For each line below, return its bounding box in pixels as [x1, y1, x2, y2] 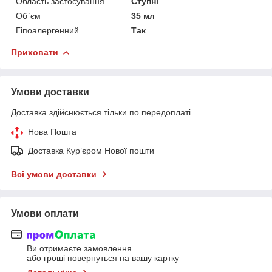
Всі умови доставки [11, 169, 97, 179]
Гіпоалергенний [16, 25, 79, 35]
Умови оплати [11, 208, 79, 219]
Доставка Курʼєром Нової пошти [28, 145, 154, 155]
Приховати [11, 47, 58, 57]
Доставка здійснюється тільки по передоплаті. [11, 107, 193, 117]
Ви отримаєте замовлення [27, 243, 132, 254]
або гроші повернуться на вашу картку [27, 253, 179, 263]
